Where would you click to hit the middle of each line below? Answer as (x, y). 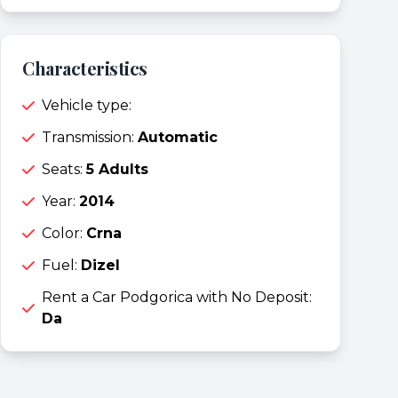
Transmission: (90, 137)
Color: (64, 233)
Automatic (178, 137)
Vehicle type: (87, 105)
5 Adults (117, 169)
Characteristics (85, 68)
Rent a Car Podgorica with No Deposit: (177, 297)
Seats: (64, 169)
